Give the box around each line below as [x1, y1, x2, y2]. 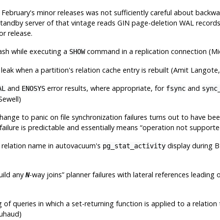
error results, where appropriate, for [45, 83, 166, 93]
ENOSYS [21, 84, 45, 92]
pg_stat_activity [102, 141, 165, 150]
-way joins [29, 169, 62, 179]
